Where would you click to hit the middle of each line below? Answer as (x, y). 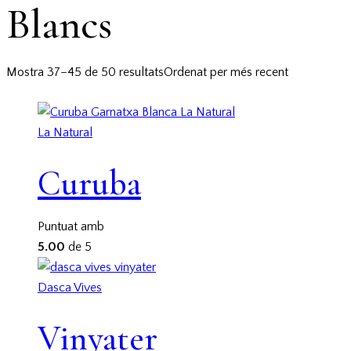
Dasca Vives (70, 288)
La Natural (65, 132)
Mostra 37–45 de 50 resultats (85, 72)
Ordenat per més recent (226, 72)
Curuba (89, 183)
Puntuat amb (71, 227)
